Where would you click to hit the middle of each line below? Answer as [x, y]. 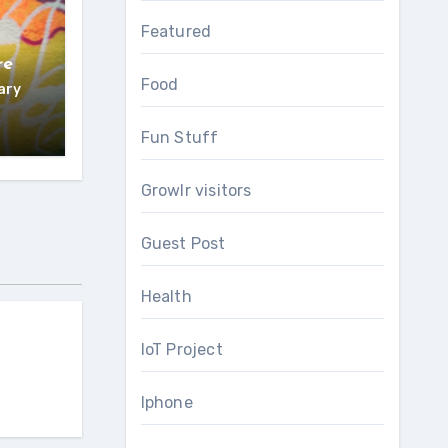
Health [166, 296]
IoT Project [181, 349]
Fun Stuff [179, 137]
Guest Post [183, 243]
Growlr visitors [196, 190]
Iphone [166, 402]
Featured [176, 31]
